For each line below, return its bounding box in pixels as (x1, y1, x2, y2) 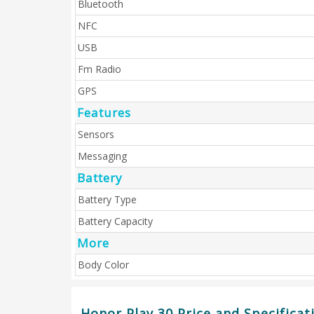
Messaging (78, 149, 127, 163)
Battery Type (78, 193, 137, 206)
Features (77, 104, 131, 121)
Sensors (78, 128, 114, 141)
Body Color (78, 258, 129, 271)
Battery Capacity (78, 214, 153, 228)
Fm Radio (78, 62, 121, 76)
